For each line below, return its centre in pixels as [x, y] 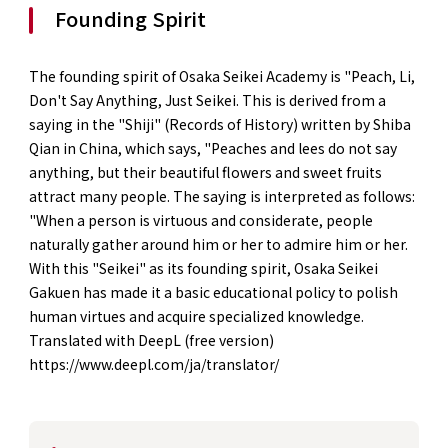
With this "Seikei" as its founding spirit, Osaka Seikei [203, 267]
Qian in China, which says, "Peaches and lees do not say [212, 147]
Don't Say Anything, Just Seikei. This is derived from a [207, 99]
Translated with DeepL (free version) [151, 339]
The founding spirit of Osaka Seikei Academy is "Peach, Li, [221, 75]
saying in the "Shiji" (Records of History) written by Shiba [219, 123]
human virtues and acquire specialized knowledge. [203, 315]
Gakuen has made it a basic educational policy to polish [213, 291]
